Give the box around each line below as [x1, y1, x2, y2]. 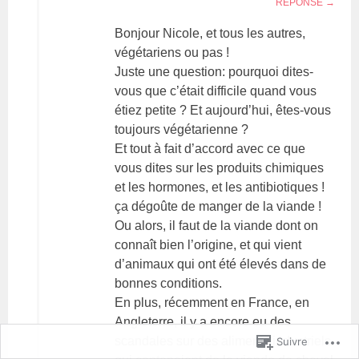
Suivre [276, 335, 308, 348]
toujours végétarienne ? [115, 122, 249, 136]
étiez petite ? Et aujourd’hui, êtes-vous [115, 103, 332, 117]
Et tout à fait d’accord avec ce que [115, 141, 306, 155]
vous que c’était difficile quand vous [115, 83, 317, 98]
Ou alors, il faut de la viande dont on [115, 218, 319, 232]
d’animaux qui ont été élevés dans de [115, 256, 327, 271]
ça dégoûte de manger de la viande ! [115, 199, 322, 213]
